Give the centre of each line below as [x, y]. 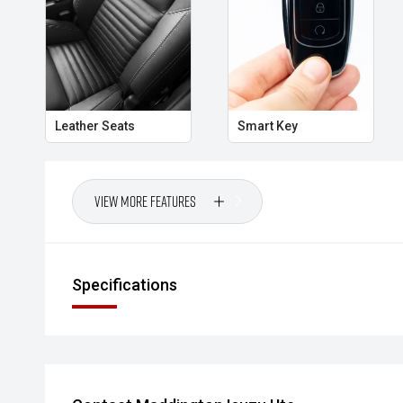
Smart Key [267, 126]
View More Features [145, 201]
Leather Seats [95, 126]
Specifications [125, 285]
